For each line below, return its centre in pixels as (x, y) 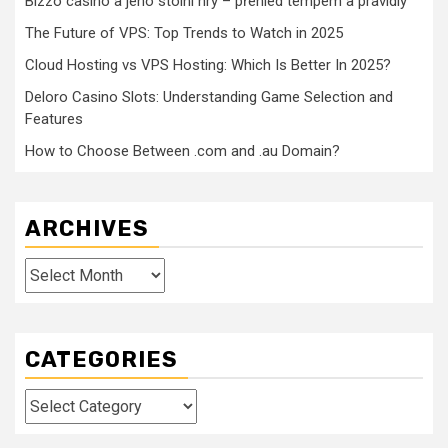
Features (54, 119)
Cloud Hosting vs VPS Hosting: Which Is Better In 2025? (208, 65)
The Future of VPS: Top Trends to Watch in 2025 (184, 33)
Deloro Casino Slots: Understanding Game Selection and (209, 97)
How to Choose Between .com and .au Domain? (182, 151)
